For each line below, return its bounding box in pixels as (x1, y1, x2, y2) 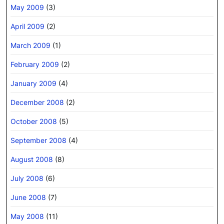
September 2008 (10, 135, 66, 144)
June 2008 (10, 192, 46, 201)
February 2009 (10, 59, 59, 68)
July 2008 (10, 173, 43, 182)
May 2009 (10, 2, 44, 11)
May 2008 (10, 211, 44, 220)
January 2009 (10, 78, 56, 87)
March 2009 (10, 40, 50, 49)
